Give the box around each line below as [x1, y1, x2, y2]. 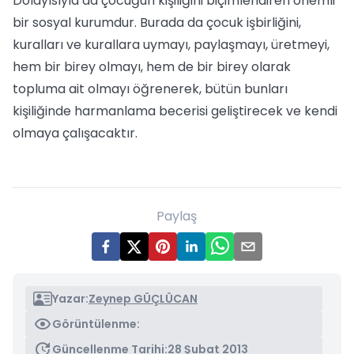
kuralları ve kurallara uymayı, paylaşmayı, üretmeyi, [13, 36, 330, 54]
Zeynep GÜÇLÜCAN [88, 291, 198, 307]
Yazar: [52, 291, 88, 307]
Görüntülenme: [52, 316, 140, 332]
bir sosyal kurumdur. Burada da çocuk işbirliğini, [13, 13, 301, 32]
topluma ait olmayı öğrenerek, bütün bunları [13, 80, 288, 98]
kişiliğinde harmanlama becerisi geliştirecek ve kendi [13, 102, 337, 120]
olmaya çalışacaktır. [13, 124, 137, 142]
